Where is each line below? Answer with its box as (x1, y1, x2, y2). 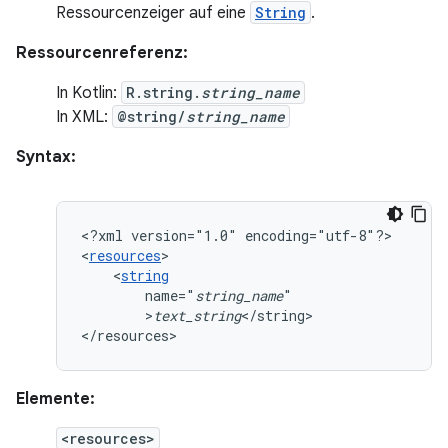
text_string (153, 306, 241, 325)
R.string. (126, 83, 201, 102)
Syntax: (16, 147, 76, 167)
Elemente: (16, 389, 95, 409)
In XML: (56, 107, 112, 127)
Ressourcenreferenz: (16, 43, 188, 63)
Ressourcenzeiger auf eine (56, 3, 250, 23)
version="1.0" (131, 226, 237, 245)
